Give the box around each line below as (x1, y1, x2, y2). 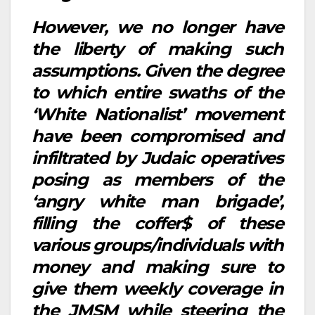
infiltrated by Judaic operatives (32, 148, 283, 169)
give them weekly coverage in (32, 278, 283, 300)
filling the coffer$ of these (32, 213, 283, 234)
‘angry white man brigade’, (32, 191, 283, 212)
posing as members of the (32, 169, 283, 191)
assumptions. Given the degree (32, 60, 283, 82)
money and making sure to (32, 257, 283, 278)
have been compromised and (32, 126, 283, 147)
